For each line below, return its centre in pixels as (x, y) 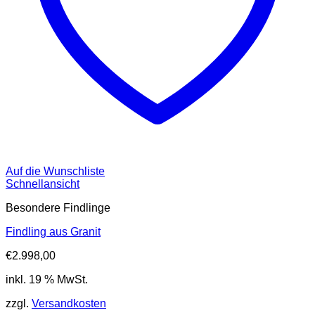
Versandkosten (69, 304)
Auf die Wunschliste (55, 172)
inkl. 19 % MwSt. (47, 280)
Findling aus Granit (53, 232)
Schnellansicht (43, 184)
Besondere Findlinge (58, 208)
